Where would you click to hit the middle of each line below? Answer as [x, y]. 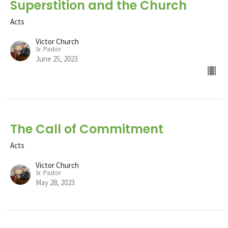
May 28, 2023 [55, 182]
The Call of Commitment [87, 129]
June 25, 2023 [57, 59]
